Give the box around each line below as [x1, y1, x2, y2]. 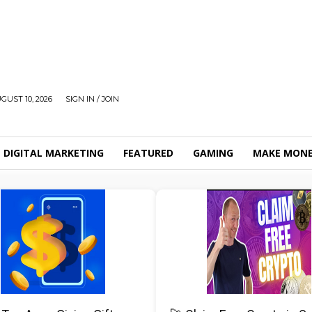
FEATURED [123, 146, 173, 159]
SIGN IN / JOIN [65, 94, 119, 104]
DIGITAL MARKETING [3, 146, 104, 159]
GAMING [193, 146, 233, 159]
